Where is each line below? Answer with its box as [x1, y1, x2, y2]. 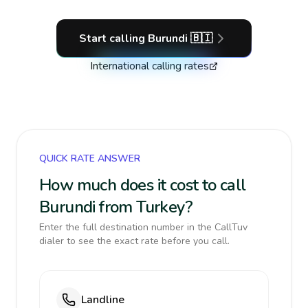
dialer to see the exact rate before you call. [39, 234, 230, 247]
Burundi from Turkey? [39, 196, 192, 218]
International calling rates [90, 58, 209, 74]
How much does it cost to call [39, 174, 246, 196]
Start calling [79, 31, 148, 46]
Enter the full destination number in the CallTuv [39, 221, 247, 234]
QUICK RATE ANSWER [39, 152, 140, 165]
